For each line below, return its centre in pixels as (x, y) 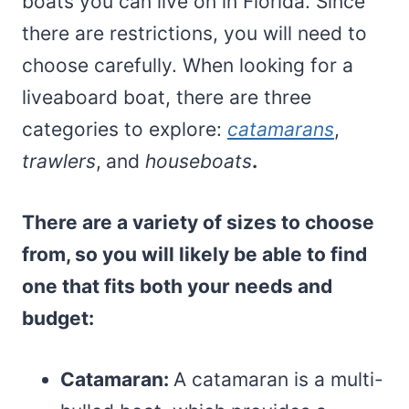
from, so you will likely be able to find (194, 254)
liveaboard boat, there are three (167, 97)
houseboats (199, 161)
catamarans (281, 129)
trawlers (59, 161)
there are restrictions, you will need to (194, 33)
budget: (58, 318)
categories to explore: (125, 129)
